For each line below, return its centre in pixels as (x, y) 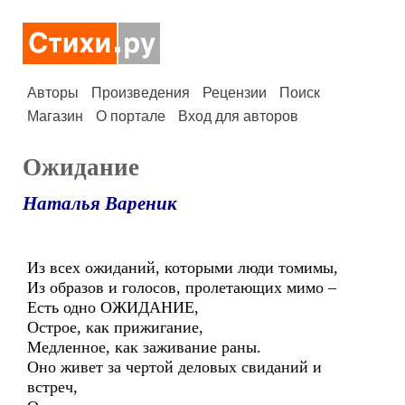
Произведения (141, 93)
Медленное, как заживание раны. (144, 347)
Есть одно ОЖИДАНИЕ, (113, 307)
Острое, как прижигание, (115, 327)
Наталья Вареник (100, 203)
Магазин (55, 116)
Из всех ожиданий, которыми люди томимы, (183, 268)
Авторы (53, 93)
